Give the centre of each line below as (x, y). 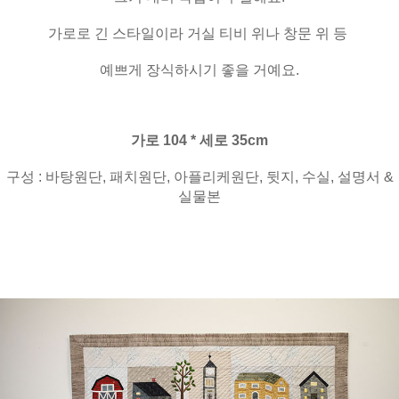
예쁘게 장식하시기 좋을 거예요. (199, 70)
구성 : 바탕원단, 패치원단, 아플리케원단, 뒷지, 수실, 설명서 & (199, 177)
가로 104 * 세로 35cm (199, 141)
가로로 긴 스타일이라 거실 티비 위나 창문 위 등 (199, 34)
